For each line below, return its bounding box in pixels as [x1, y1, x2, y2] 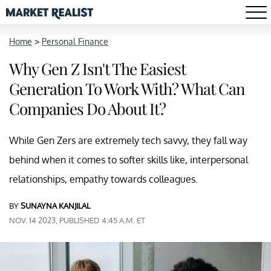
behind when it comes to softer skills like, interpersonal [9, 154, 248, 166]
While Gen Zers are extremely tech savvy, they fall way [9, 134, 247, 146]
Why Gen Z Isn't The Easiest [9, 58, 186, 79]
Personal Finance [42, 36, 108, 47]
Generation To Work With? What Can [9, 78, 245, 99]
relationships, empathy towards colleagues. [9, 173, 198, 185]
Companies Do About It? [9, 98, 166, 119]
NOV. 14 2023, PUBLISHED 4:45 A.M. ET [9, 215, 145, 225]
